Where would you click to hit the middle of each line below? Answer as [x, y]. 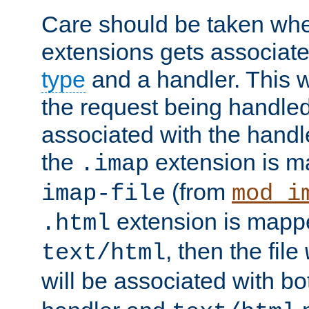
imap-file [103, 193]
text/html [103, 253]
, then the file [235, 251]
